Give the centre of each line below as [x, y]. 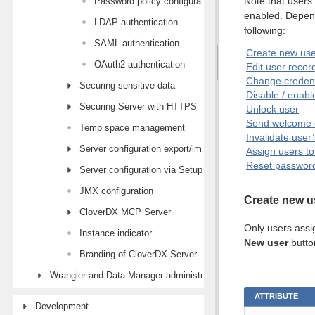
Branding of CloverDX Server [138, 254]
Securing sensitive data [127, 85]
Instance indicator [116, 233]
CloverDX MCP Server [125, 212]
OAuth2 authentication [140, 64]
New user [266, 243]
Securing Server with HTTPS [138, 107]
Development [62, 306]
